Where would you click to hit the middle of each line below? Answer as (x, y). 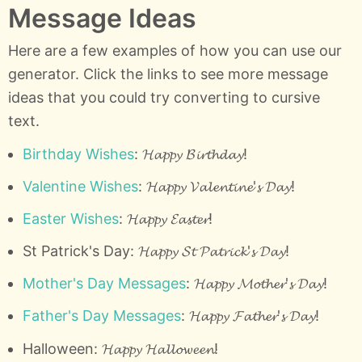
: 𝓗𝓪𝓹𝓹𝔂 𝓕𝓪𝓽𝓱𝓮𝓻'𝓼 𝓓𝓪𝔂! (250, 316)
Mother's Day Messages (104, 284)
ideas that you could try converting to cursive (164, 97)
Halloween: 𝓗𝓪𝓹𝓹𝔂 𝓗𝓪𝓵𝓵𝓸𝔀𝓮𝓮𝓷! (120, 348)
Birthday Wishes (78, 154)
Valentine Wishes (80, 186)
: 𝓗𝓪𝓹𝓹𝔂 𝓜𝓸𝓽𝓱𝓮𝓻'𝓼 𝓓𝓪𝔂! (256, 284)
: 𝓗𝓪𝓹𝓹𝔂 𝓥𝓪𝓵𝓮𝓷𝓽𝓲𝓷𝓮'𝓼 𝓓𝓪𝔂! (216, 186)
